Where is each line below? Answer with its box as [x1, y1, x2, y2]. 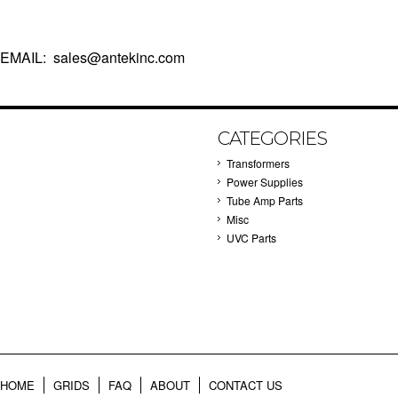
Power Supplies [227, 174, 303, 189]
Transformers [227, 155, 290, 171]
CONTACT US [209, 377, 283, 394]
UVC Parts [227, 230, 276, 245]
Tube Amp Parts [227, 193, 303, 208]
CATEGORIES [218, 127, 327, 149]
